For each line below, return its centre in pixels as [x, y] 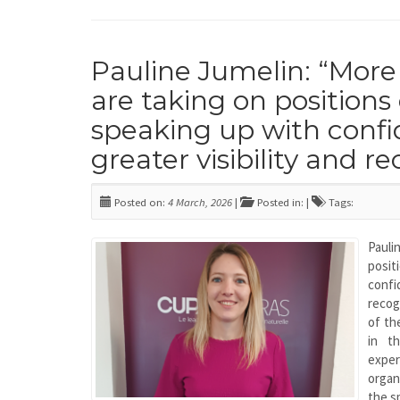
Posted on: [140, 202]
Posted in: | [282, 202]
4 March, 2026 [200, 202]
